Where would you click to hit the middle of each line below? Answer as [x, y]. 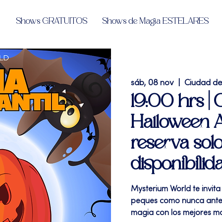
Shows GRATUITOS [52, 21]
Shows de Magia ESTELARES [155, 21]
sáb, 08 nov [152, 83]
